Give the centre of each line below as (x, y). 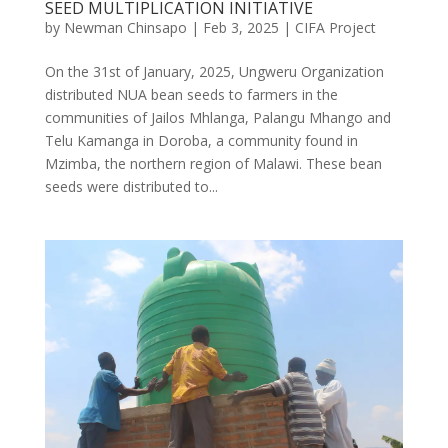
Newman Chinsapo (125, 27)
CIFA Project (335, 27)
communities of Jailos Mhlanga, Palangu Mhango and (217, 117)
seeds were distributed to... (131, 186)
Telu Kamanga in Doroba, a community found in (201, 140)
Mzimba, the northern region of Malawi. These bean (213, 163)
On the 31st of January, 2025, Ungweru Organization (214, 71)
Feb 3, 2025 (240, 27)
